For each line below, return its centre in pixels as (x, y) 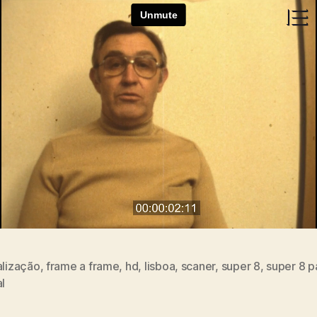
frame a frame (82, 266)
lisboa (160, 266)
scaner (198, 266)
